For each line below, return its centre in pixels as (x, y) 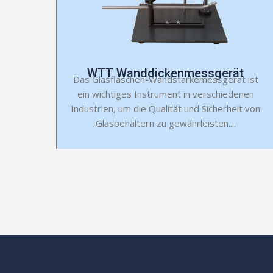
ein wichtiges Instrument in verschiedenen (165, 94)
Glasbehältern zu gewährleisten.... (165, 123)
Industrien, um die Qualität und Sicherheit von (166, 108)
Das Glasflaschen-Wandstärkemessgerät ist (165, 79)
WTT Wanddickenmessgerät (166, 73)
